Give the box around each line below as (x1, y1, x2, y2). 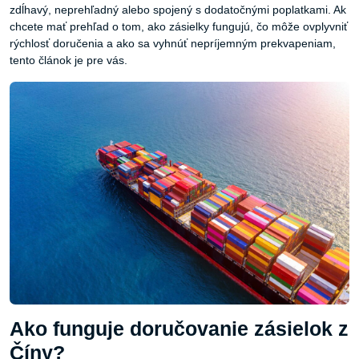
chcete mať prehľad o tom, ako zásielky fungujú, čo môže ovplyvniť (10, 20, 348, 33)
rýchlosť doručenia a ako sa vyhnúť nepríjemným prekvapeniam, (10, 37, 336, 50)
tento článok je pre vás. (10, 54, 127, 67)
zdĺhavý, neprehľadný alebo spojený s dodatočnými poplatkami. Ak (10, 3, 346, 16)
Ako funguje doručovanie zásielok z (10, 318, 349, 341)
